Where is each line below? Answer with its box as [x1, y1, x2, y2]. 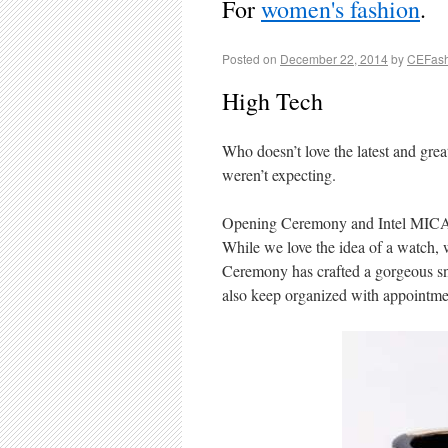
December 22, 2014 [280, 50, 388, 67]
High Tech [222, 85, 323, 117]
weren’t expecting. [222, 164, 336, 185]
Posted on [222, 50, 277, 67]
